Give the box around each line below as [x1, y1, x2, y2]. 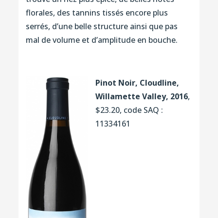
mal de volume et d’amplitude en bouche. [25, 34, 178, 45]
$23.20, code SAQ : [95, 104, 163, 115]
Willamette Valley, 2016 [95, 91, 188, 102]
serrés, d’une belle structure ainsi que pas [25, 20, 178, 32]
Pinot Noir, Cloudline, [95, 77, 179, 88]
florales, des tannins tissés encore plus [25, 7, 168, 18]
